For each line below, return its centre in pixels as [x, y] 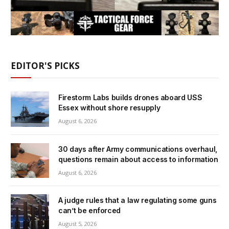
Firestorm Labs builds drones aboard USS [130, 98]
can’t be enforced [90, 210]
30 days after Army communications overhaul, [138, 149]
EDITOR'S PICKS [45, 66]
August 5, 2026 [77, 223]
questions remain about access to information [138, 159]
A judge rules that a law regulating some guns [138, 200]
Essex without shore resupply [109, 108]
